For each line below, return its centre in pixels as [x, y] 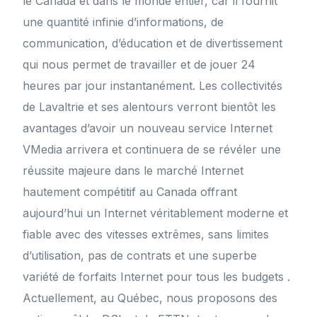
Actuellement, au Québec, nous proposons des [150, 298]
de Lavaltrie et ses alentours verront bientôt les [150, 107]
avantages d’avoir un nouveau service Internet [148, 128]
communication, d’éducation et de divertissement [153, 44]
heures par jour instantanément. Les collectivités [153, 86]
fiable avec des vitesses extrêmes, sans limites [146, 235]
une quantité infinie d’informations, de [123, 22]
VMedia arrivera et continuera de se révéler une [152, 150]
